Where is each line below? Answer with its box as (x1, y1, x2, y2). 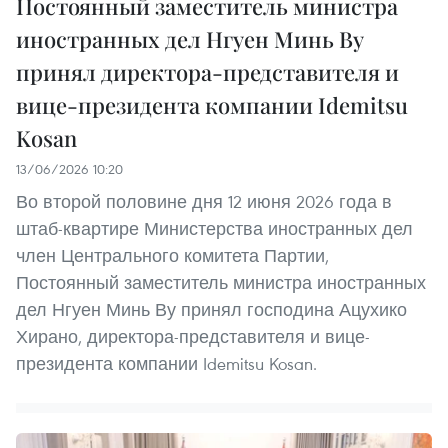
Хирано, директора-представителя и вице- (16, 325, 370, 349)
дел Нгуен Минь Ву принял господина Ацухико (16, 298, 407, 322)
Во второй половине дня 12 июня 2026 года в (16, 190, 392, 214)
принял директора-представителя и (16, 57, 399, 88)
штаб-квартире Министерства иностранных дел (16, 217, 413, 241)
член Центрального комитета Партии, (16, 244, 329, 268)
